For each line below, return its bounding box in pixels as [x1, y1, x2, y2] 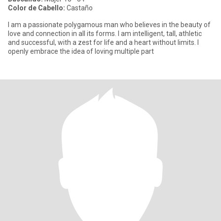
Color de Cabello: [8, 4, 65, 12]
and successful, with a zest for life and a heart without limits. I [8, 38, 199, 46]
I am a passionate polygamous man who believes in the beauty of [8, 21, 211, 29]
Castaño [65, 4, 93, 12]
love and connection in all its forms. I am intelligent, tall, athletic [8, 30, 202, 37]
